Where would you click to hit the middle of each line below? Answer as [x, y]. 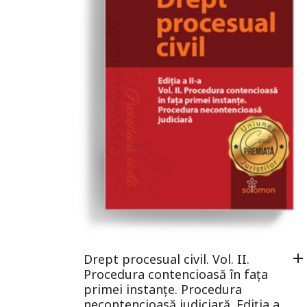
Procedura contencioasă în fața [176, 274]
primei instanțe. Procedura [163, 289]
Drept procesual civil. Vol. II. [167, 259]
